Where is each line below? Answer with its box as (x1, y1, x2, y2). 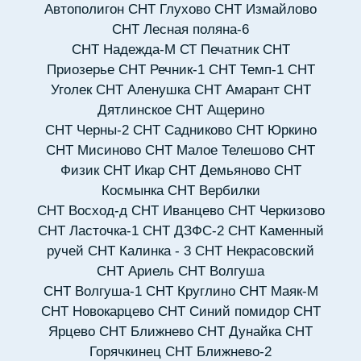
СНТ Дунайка (197, 324, 281, 340)
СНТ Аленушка (95, 82, 190, 98)
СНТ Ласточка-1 (37, 223, 139, 239)
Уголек (50, 82, 92, 98)
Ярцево (48, 324, 95, 340)
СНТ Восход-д (36, 203, 127, 219)
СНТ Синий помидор (157, 304, 289, 320)
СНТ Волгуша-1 (43, 284, 142, 300)
